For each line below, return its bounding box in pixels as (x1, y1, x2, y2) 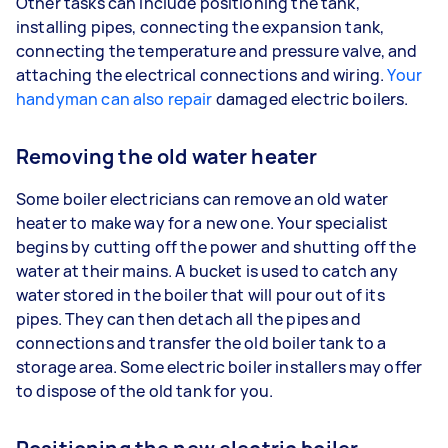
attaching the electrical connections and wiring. (16, 64, 388, 86)
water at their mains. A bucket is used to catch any (16, 260, 399, 282)
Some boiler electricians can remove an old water (16, 188, 389, 210)
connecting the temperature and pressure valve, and (16, 40, 418, 62)
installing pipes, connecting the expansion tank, (16, 16, 385, 38)
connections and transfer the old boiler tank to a (16, 332, 387, 354)
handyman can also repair (16, 88, 213, 110)
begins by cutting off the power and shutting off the (16, 236, 416, 258)
